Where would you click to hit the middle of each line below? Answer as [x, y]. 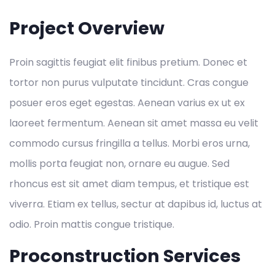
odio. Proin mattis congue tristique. [92, 225]
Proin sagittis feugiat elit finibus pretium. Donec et [128, 63]
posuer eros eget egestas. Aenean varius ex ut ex [127, 103]
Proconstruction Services [125, 256]
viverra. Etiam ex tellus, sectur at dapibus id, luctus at [136, 204]
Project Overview [87, 29]
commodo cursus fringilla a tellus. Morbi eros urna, [130, 144]
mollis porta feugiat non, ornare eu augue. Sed [119, 164]
